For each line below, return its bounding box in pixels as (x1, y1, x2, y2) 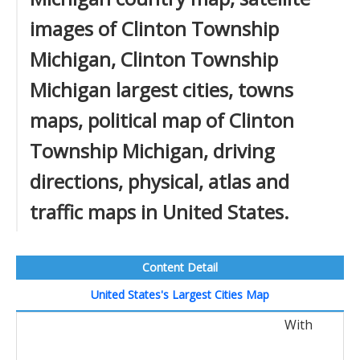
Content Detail (142, 260, 218, 275)
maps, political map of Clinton (30, 107, 294, 133)
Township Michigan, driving (30, 137, 275, 164)
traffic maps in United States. (30, 198, 289, 225)
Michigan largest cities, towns (30, 76, 293, 103)
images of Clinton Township (30, 15, 279, 42)
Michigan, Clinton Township (30, 46, 278, 72)
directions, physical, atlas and (30, 168, 289, 194)
